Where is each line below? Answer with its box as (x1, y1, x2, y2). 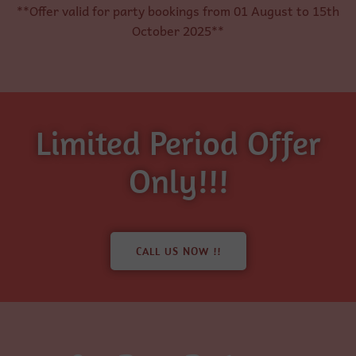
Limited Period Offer (35, 122, 321, 163)
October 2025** (132, 19, 224, 41)
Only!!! (128, 160, 228, 201)
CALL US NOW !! (135, 243, 221, 258)
